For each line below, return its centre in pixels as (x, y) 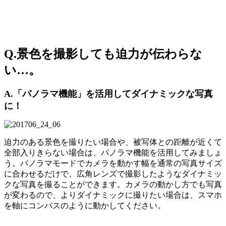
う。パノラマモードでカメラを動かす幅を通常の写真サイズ (113, 163)
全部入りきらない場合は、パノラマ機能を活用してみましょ (113, 153)
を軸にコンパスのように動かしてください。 (85, 206)
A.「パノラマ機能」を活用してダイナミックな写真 (108, 94)
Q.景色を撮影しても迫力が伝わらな (103, 54)
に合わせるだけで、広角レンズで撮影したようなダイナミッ (113, 174)
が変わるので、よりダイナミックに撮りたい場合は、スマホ (113, 195)
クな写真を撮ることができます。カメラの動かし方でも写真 (113, 185)
